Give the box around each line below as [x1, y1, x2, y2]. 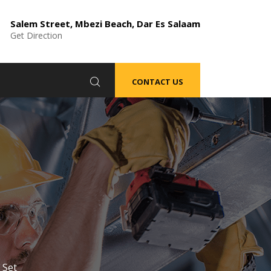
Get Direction [10, 30, 62, 41]
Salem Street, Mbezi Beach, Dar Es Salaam [10, 18, 200, 30]
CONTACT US [132, 76, 183, 88]
